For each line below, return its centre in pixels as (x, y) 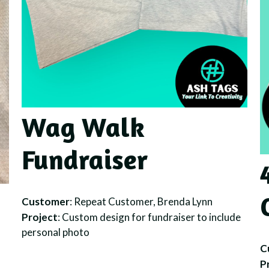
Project (39, 217)
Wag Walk (83, 127)
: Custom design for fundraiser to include (149, 217)
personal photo (55, 232)
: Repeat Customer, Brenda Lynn (141, 201)
